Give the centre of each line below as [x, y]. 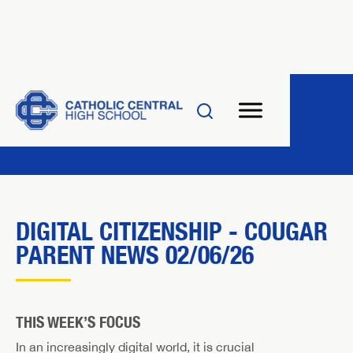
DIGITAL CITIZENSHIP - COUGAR [172, 231]
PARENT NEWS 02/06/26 [135, 255]
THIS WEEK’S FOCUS [78, 322]
